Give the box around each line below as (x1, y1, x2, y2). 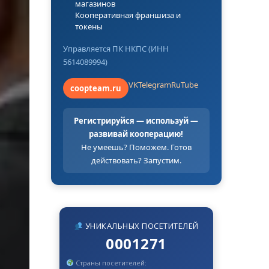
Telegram (138, 79, 171, 90)
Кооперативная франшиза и (74, 9, 181, 20)
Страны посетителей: (74, 258, 147, 268)
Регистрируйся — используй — (74, 115, 199, 126)
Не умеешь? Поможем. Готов (80, 141, 192, 153)
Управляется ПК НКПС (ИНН (62, 43, 169, 54)
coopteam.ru (70, 82, 121, 94)
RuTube (171, 79, 198, 90)
